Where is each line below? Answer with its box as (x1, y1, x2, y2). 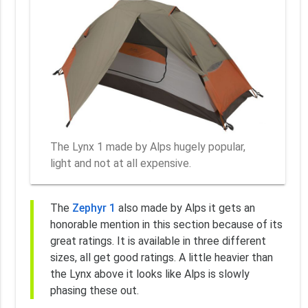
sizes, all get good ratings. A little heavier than (49, 250, 273, 264)
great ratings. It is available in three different (49, 234, 266, 247)
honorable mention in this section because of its (49, 217, 283, 231)
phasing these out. (49, 283, 139, 297)
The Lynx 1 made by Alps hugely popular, (50, 140, 246, 154)
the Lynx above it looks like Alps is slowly (49, 267, 250, 280)
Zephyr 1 (71, 201, 115, 214)
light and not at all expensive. (50, 157, 192, 170)
